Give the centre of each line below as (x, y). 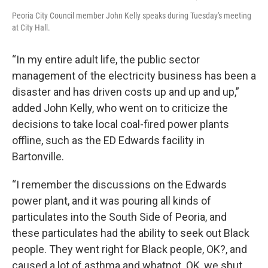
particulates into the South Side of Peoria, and (119, 217)
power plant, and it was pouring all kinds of (112, 201)
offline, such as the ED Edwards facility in (108, 141)
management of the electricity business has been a (134, 76)
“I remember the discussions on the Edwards (119, 185)
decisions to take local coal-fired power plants (121, 124)
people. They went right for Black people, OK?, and (130, 249)
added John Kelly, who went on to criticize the (120, 108)
